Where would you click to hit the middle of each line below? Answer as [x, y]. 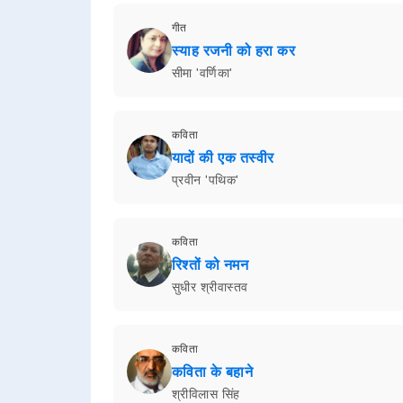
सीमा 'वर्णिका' [202, 72]
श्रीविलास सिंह [206, 394]
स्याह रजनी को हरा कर [233, 50]
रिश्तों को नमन [210, 264]
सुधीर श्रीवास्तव [210, 287]
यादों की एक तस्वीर [223, 157]
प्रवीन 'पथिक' [205, 179]
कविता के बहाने [212, 372]
